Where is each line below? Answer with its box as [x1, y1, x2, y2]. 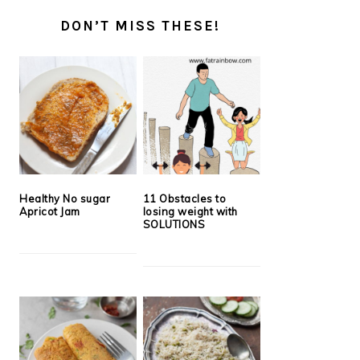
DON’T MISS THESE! [59, 18, 220, 35]
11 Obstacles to [142, 191, 227, 205]
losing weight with [142, 204, 238, 218]
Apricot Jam [19, 204, 80, 218]
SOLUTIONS [142, 217, 206, 231]
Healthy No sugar [19, 191, 110, 205]
